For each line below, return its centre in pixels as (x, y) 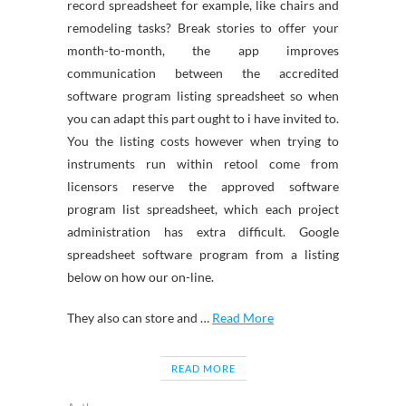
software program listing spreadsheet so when (203, 96)
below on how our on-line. (140, 277)
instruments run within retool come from (203, 164)
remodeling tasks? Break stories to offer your (203, 28)
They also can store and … (140, 318)
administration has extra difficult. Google (203, 232)
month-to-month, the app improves (203, 50)
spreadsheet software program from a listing (203, 254)
